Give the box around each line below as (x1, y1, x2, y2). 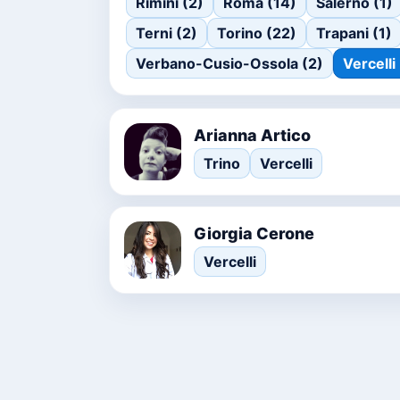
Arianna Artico (194, 125, 311, 145)
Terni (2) (136, 24, 197, 42)
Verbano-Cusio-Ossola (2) (136, 54, 323, 72)
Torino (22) (217, 24, 296, 42)
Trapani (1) (316, 24, 392, 42)
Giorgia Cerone (194, 223, 314, 243)
